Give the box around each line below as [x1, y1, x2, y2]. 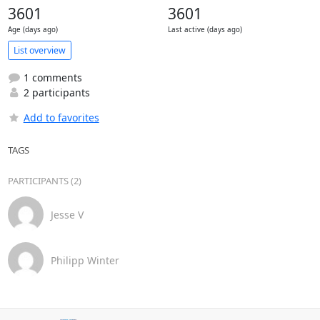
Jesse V [50, 207, 84, 221]
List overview [13, 44, 66, 56]
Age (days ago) [7, 25, 58, 34]
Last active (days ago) [167, 25, 242, 34]
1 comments [20, 71, 82, 84]
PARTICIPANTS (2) [7, 174, 81, 187]
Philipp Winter [50, 253, 119, 267]
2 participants [20, 86, 90, 99]
